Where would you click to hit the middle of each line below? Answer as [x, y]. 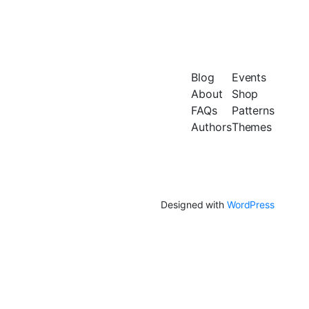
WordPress [250, 204]
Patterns [253, 110]
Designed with [194, 204]
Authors [211, 127]
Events [249, 77]
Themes [252, 127]
